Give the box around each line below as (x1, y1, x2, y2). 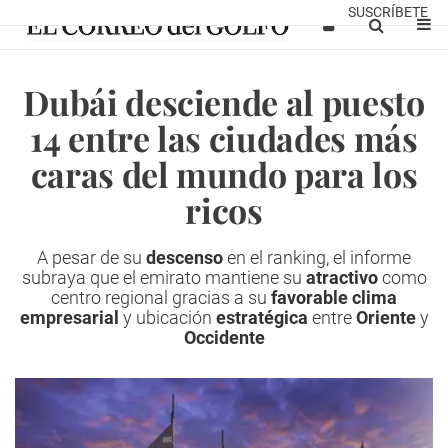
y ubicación (118, 307, 216, 328)
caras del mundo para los (30, 151, 418, 197)
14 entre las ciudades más (30, 115, 418, 161)
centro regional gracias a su (51, 287, 271, 308)
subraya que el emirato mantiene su (21, 267, 302, 288)
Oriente (351, 307, 416, 328)
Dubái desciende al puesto (23, 79, 425, 125)
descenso (146, 247, 223, 268)
